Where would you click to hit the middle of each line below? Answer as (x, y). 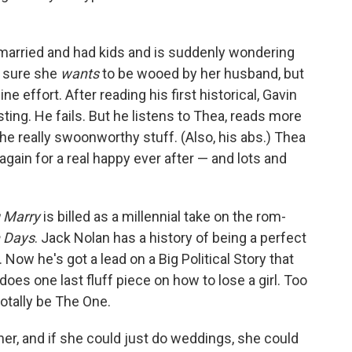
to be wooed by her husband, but (203, 73)
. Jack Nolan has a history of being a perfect (170, 238)
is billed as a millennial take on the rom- (163, 216)
